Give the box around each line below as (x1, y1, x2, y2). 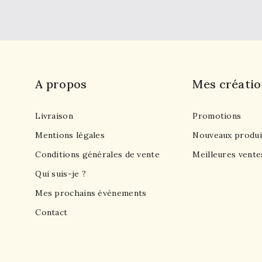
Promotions (192, 111, 242, 122)
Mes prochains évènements (35, 188, 147, 199)
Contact (35, 207, 68, 218)
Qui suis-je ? (35, 168, 87, 180)
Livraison (35, 111, 73, 122)
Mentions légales (35, 130, 105, 141)
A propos (35, 77, 87, 92)
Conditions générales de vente (35, 149, 160, 160)
